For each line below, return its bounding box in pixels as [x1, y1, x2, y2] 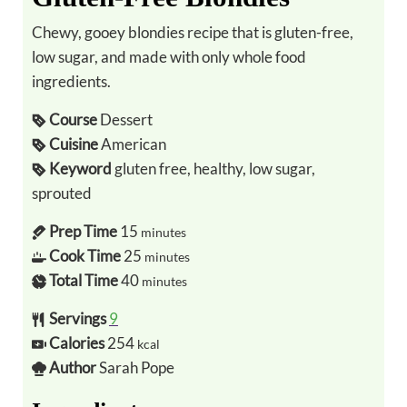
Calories [48, 333, 104, 352]
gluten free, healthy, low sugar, [114, 158, 315, 178]
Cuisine [48, 134, 98, 154]
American [100, 134, 166, 154]
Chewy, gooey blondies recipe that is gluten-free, [31, 22, 43, 42]
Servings [48, 308, 106, 328]
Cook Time [48, 245, 121, 265]
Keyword [48, 158, 112, 178]
